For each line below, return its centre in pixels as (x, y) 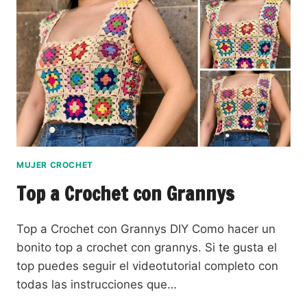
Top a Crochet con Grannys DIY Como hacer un (146, 229)
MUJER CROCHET (55, 165)
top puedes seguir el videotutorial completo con (147, 266)
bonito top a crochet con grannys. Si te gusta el (147, 247)
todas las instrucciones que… (97, 284)
